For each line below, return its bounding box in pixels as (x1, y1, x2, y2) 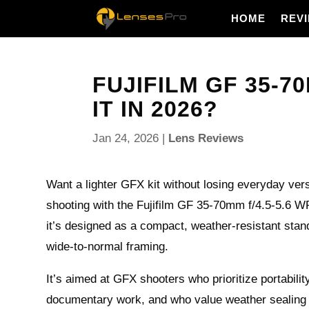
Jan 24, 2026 (92, 132, 159, 145)
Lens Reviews (168, 132, 244, 145)
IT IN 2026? (92, 97, 219, 121)
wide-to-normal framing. (46, 240, 169, 253)
